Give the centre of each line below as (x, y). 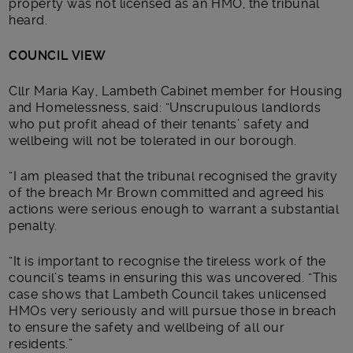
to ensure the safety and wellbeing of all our (147, 327)
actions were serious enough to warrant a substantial (174, 209)
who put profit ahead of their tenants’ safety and (159, 124)
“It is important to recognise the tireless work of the (167, 261)
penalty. (33, 225)
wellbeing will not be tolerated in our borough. (153, 140)
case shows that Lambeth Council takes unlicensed (168, 294)
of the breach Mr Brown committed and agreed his (167, 192)
